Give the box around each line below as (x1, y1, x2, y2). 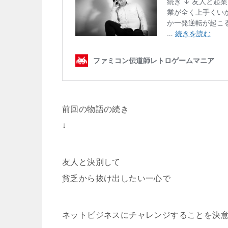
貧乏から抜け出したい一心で (62, 174, 171, 183)
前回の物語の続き (62, 104, 129, 113)
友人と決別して (62, 157, 121, 166)
